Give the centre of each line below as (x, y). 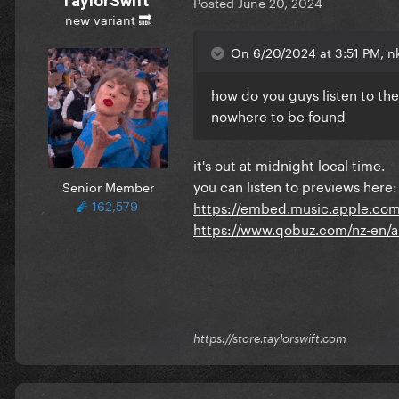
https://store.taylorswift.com (270, 339)
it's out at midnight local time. (289, 164)
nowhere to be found (278, 115)
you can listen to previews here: (295, 186)
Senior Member (108, 186)
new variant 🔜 (108, 18)
